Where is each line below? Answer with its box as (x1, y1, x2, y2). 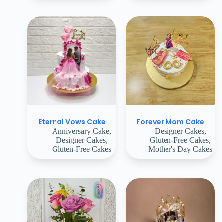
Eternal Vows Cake (38, 116, 106, 127)
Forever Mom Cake (136, 116, 204, 127)
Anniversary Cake (52, 126, 109, 135)
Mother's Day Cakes (148, 144, 212, 153)
